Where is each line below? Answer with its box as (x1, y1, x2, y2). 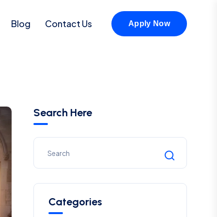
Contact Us (45, 18, 93, 29)
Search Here (33, 106, 92, 119)
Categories (48, 195, 102, 208)
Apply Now (128, 19, 170, 28)
